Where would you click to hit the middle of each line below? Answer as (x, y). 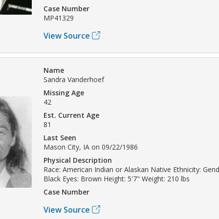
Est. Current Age (71, 115)
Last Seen (60, 137)
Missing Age (64, 92)
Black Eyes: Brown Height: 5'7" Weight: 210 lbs (117, 178)
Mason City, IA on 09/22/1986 (91, 147)
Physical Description (78, 160)
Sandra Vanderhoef (74, 79)
